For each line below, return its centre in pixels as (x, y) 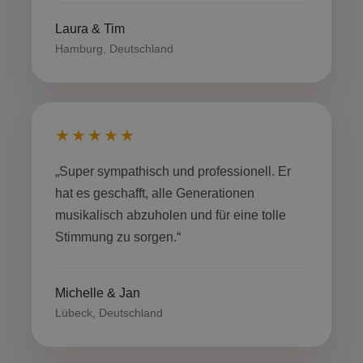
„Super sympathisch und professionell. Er (173, 171)
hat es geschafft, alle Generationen (155, 193)
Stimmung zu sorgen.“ (118, 237)
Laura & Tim (90, 29)
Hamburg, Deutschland (114, 49)
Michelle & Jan (98, 293)
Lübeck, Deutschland (109, 313)
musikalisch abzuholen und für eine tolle (171, 215)
